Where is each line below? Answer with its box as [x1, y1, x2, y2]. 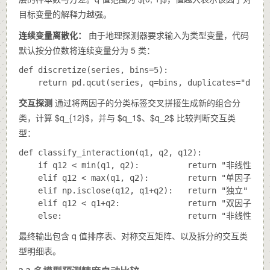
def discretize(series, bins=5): [19, 64, 168, 75]
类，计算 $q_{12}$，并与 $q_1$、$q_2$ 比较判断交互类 [19, 111, 236, 124]
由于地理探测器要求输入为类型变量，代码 [86, 28, 249, 41]
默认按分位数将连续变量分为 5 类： [19, 43, 155, 56]
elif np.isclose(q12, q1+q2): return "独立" [19, 185, 248, 195]
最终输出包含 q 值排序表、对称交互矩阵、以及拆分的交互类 [19, 229, 248, 242]
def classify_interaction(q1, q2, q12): [19, 147, 202, 157]
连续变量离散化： [19, 28, 86, 41]
